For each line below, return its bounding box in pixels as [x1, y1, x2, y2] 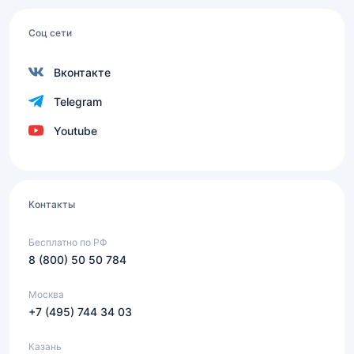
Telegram [54, 95, 102, 108]
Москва [28, 288, 64, 300]
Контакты [28, 198, 75, 210]
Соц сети [28, 27, 72, 39]
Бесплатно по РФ [28, 236, 107, 248]
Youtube [54, 124, 97, 137]
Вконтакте [54, 66, 111, 79]
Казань [28, 341, 62, 352]
